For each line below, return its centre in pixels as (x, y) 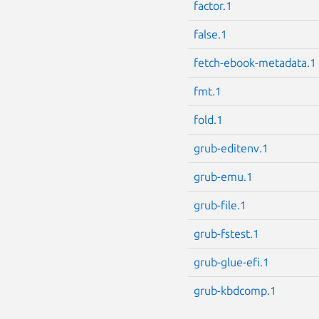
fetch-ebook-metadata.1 (255, 62)
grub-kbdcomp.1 (235, 290)
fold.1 (208, 119)
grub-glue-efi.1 (231, 262)
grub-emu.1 (223, 176)
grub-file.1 (220, 205)
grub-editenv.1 (231, 148)
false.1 (210, 34)
